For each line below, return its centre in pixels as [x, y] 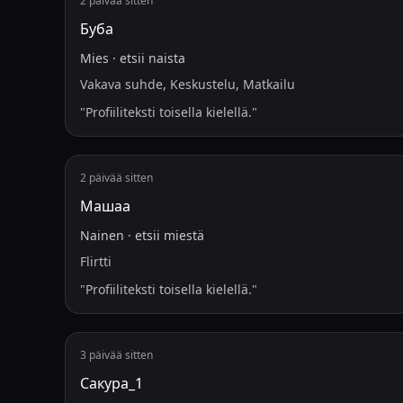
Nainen [102, 235]
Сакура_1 [112, 383]
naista [167, 58]
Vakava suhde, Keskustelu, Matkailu [188, 84]
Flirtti [96, 261]
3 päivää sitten [116, 355]
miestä [184, 235]
